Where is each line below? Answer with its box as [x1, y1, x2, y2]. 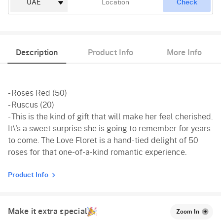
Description [16, 48, 58, 57]
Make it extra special [8, 207, 88, 216]
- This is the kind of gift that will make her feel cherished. [8, 112, 213, 121]
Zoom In [176, 208, 199, 215]
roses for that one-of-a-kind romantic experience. [8, 148, 186, 156]
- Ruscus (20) [8, 101, 54, 109]
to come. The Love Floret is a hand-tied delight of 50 [8, 136, 198, 145]
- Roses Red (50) [8, 89, 67, 97]
